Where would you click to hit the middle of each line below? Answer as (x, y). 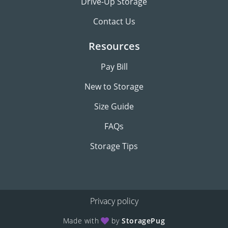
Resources (114, 46)
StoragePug (144, 221)
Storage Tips (114, 146)
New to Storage (114, 87)
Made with (81, 221)
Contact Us (114, 21)
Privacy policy (114, 201)
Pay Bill (114, 67)
